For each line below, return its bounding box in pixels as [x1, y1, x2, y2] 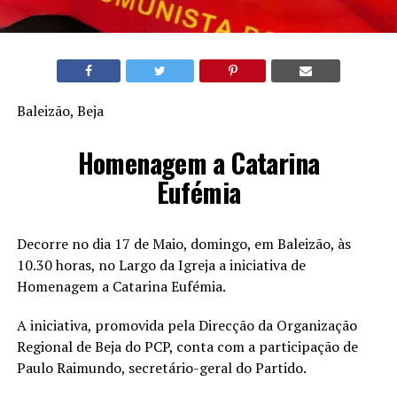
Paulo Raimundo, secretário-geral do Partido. [16, 358, 307, 378]
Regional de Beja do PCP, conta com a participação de [16, 337, 358, 357]
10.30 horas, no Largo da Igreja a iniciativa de [16, 255, 306, 276]
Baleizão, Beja [16, 101, 104, 121]
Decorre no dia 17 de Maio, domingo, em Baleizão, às [16, 234, 351, 254]
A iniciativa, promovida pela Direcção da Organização [16, 315, 357, 336]
